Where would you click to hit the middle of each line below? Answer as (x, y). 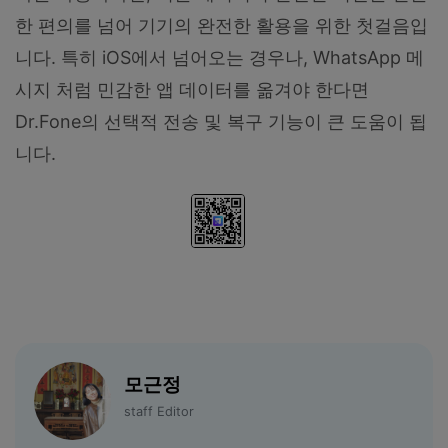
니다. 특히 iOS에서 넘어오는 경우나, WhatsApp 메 (219, 58)
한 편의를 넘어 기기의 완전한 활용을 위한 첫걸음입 (221, 26)
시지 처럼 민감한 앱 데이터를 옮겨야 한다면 (192, 90)
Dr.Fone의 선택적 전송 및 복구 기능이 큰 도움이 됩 (221, 122)
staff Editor (158, 412)
